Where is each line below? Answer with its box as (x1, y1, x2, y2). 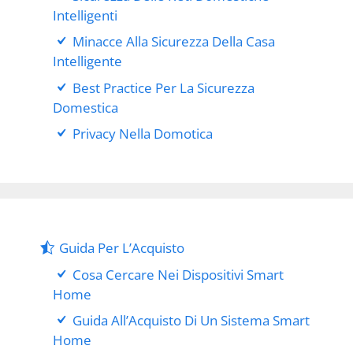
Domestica (53, 98, 118, 117)
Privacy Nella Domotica (72, 124, 214, 143)
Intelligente (53, 52, 122, 71)
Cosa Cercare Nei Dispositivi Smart (72, 265, 284, 284)
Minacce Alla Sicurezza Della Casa (72, 32, 276, 51)
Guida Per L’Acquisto (59, 239, 185, 258)
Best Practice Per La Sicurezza (72, 78, 255, 97)
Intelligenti (53, 6, 117, 24)
